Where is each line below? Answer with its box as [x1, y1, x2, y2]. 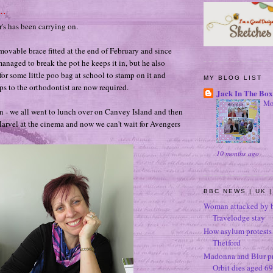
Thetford [213, 236, 241, 248]
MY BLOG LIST [204, 74, 263, 82]
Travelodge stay [213, 211, 265, 223]
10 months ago [216, 147, 259, 158]
